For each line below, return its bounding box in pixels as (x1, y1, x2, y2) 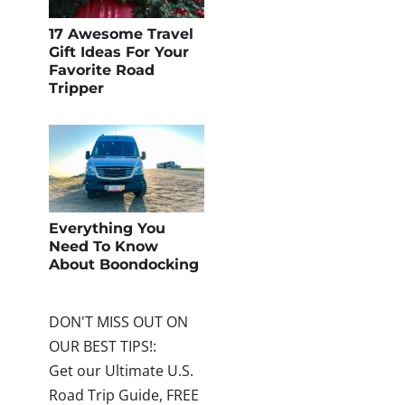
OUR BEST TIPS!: (48, 336, 156, 357)
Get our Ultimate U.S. (48, 361, 193, 381)
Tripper (48, 80, 104, 98)
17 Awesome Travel (48, 25, 193, 43)
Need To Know (48, 238, 158, 256)
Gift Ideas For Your (48, 43, 189, 61)
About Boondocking (48, 256, 199, 274)
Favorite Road (48, 61, 155, 80)
